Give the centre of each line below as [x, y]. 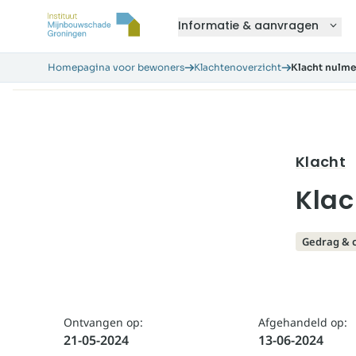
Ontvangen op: [103, 322]
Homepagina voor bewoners [116, 67]
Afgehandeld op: [302, 322]
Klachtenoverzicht [238, 67]
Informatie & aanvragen [248, 25]
